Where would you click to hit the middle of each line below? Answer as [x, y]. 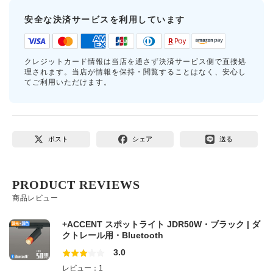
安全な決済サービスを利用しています [105, 19]
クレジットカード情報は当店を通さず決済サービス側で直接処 [135, 62]
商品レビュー [35, 198]
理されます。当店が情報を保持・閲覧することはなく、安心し [135, 72]
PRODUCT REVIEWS [76, 185]
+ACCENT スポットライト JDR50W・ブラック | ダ [161, 225]
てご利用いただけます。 [68, 83]
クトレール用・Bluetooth [113, 236]
